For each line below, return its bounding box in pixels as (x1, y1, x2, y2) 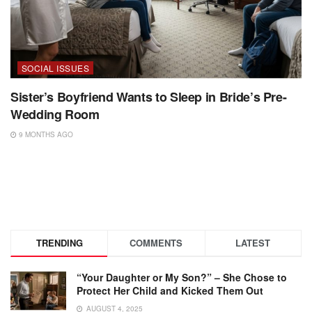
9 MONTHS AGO (17, 130, 73, 140)
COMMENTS (130, 236, 183, 250)
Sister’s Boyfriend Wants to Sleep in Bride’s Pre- (10, 88, 287, 107)
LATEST (235, 236, 271, 250)
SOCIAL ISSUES (22, 62, 90, 75)
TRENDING (36, 236, 83, 250)
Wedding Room (10, 105, 100, 124)
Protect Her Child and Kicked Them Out (77, 283, 263, 298)
